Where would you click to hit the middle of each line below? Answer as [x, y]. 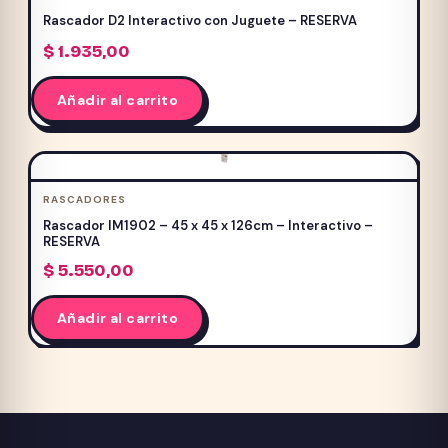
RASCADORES [84, 199]
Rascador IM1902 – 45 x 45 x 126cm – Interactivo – [207, 225]
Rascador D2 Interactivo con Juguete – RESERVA [199, 20]
